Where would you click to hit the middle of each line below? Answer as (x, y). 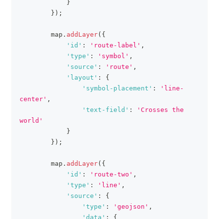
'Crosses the (160, 110)
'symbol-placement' (117, 88)
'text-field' (106, 110)
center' (33, 99)
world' (31, 120)
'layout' (82, 77)
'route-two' (111, 174)
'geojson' (131, 207)
